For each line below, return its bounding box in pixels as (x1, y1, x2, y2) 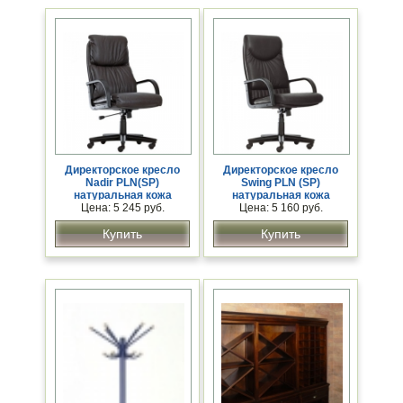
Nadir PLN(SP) (85, 176, 159, 190)
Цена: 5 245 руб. (80, 201, 165, 215)
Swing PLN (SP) (241, 176, 320, 190)
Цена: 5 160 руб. (238, 201, 323, 215)
